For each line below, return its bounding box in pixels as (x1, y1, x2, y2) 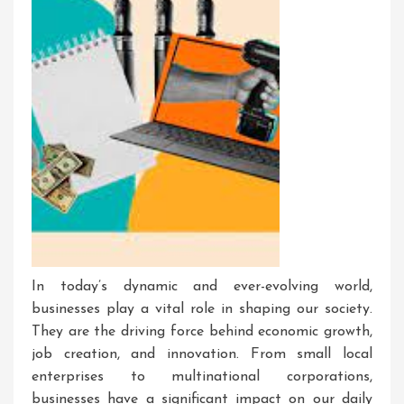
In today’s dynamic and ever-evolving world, (32, 280, 372, 295)
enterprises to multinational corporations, (32, 370, 372, 385)
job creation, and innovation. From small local (32, 347, 372, 363)
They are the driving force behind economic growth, (32, 325, 372, 340)
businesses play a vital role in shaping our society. (32, 302, 372, 317)
